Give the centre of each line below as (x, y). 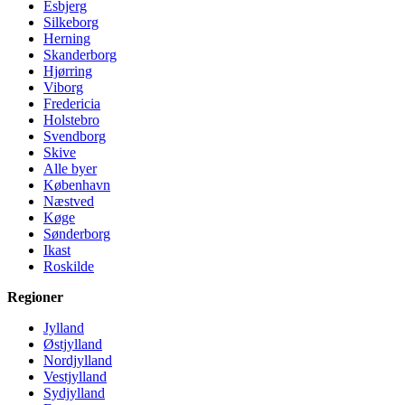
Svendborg (75, 136)
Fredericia (72, 103)
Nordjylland (78, 360)
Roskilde (69, 266)
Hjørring (68, 71)
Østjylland (73, 344)
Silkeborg (71, 22)
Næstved (69, 201)
